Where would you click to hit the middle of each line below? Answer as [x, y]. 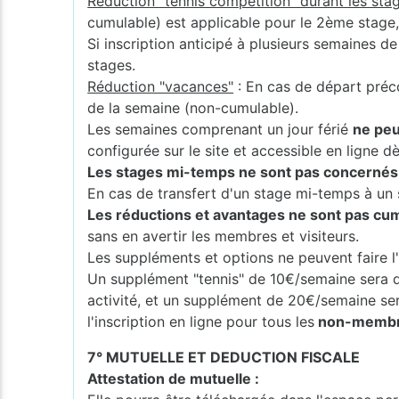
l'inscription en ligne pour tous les [201, 321]
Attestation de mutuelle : [174, 378]
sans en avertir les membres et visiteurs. [224, 236]
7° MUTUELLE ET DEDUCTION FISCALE [224, 357]
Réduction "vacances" [161, 86]
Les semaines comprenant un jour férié [220, 129]
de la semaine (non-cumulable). [193, 107]
